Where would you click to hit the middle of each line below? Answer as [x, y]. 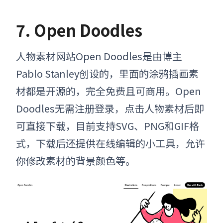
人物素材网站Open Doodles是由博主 [99, 56]
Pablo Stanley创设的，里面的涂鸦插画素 [107, 74]
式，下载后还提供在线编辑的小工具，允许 [111, 143]
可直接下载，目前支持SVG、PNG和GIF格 [108, 126]
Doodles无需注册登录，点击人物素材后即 [110, 109]
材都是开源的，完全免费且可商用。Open [109, 91]
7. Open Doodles [79, 30]
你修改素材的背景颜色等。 [76, 161]
